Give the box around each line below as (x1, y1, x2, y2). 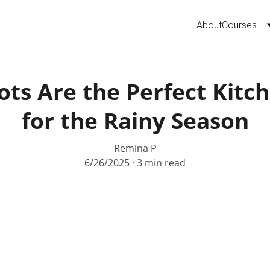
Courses (222, 19, 257, 31)
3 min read (137, 156, 186, 169)
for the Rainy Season (21, 105, 249, 136)
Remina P (113, 142, 157, 155)
